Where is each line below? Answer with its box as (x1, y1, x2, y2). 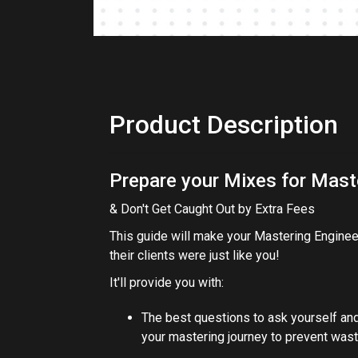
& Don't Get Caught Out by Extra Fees (109, 201, 315, 217)
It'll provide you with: (109, 275, 224, 290)
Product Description (109, 109, 338, 140)
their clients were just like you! (109, 248, 280, 263)
